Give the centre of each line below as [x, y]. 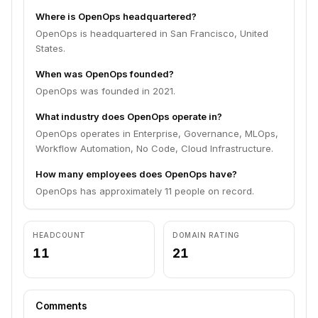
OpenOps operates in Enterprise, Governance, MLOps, [157, 133]
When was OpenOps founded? [105, 74]
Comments [61, 306]
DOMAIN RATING [206, 235]
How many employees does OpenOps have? [136, 174]
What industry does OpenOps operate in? [129, 116]
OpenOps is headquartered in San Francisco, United [152, 33]
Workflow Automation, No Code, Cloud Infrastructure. [154, 148]
